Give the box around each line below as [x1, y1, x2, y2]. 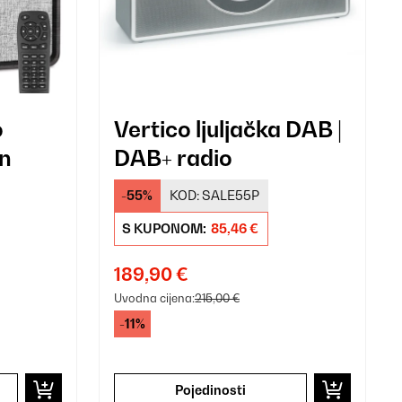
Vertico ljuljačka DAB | [113, 115, 342, 143]
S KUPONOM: [121, 220, 209, 236]
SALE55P [201, 187, 259, 203]
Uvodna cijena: [113, 290, 195, 305]
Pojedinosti [174, 381, 246, 398]
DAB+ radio [113, 144, 232, 171]
